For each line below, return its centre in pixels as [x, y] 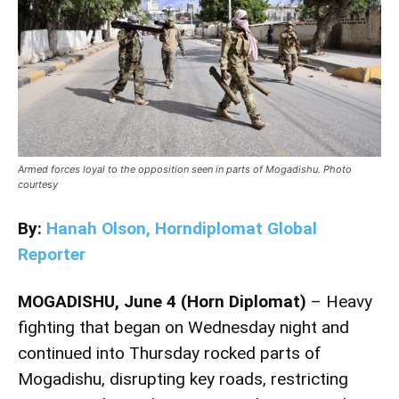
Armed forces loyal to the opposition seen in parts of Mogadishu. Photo [185, 169]
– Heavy [339, 301]
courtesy [38, 184]
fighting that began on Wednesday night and [183, 327]
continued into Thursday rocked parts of [170, 353]
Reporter [52, 254]
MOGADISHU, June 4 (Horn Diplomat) [162, 301]
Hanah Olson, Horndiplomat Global [182, 228]
